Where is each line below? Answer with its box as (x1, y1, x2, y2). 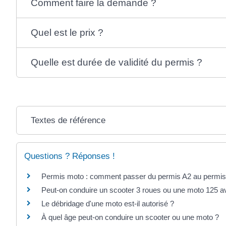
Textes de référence (30, 115, 105, 125)
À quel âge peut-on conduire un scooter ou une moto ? (41, 212, 219, 221)
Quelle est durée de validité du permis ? (30, 56, 202, 68)
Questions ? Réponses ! (24, 151, 115, 161)
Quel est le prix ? (30, 27, 103, 38)
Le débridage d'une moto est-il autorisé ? (41, 199, 174, 208)
